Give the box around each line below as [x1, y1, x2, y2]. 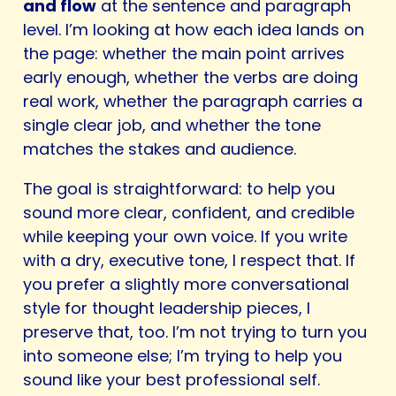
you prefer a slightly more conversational [23, 273, 349, 296]
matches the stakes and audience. [23, 138, 296, 161]
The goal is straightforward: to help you [23, 178, 335, 201]
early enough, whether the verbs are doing [23, 66, 358, 89]
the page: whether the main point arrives [23, 42, 345, 65]
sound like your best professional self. [23, 369, 320, 392]
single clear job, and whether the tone [23, 114, 321, 137]
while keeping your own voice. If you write [23, 225, 347, 248]
